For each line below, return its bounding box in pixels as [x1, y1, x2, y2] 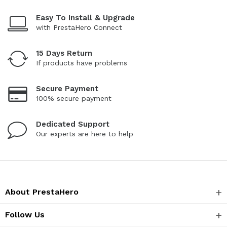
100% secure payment [36, 94, 111, 102]
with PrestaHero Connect [36, 23, 122, 31]
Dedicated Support [36, 119, 109, 129]
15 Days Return [36, 48, 92, 58]
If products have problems [36, 58, 127, 67]
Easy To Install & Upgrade [36, 13, 135, 22]
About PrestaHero [5, 186, 79, 197]
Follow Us [5, 209, 45, 219]
